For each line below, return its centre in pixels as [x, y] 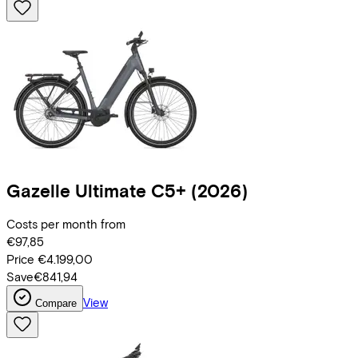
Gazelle [38, 190]
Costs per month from [66, 223]
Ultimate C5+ [131, 190]
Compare [56, 303]
